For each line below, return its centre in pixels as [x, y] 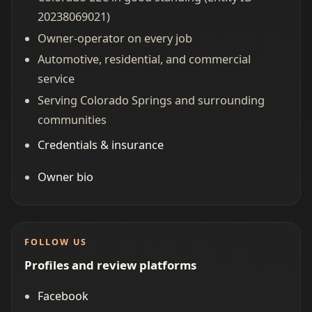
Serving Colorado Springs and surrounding [151, 100]
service [56, 79]
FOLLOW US [55, 242]
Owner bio [65, 177]
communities [72, 119]
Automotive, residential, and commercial [144, 60]
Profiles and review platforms [110, 265]
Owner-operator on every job [115, 38]
